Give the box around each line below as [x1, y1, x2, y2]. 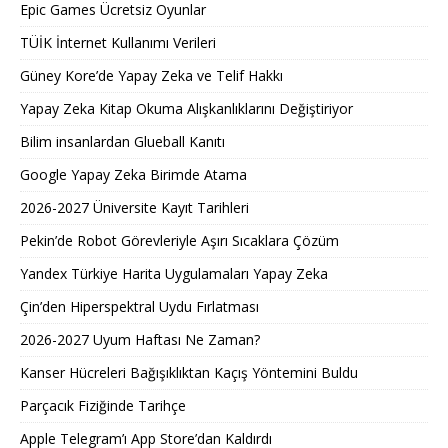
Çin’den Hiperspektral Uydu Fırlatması [20, 296, 259, 316]
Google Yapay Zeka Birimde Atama [20, 164, 247, 184]
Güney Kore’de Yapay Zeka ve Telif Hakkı [20, 65, 283, 85]
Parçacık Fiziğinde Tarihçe [20, 395, 186, 415]
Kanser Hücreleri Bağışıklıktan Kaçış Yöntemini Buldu [20, 362, 358, 382]
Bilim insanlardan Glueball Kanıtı [20, 131, 225, 151]
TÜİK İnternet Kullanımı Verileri [20, 32, 216, 52]
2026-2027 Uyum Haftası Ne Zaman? [20, 329, 260, 349]
